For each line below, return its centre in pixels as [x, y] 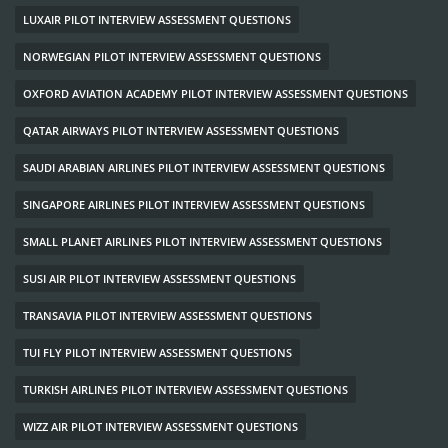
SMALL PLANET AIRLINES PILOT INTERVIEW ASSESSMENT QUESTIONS [202, 241]
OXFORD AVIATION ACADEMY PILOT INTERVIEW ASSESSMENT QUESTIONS [215, 93]
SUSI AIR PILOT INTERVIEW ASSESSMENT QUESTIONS [159, 278]
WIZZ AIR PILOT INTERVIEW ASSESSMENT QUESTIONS [160, 426]
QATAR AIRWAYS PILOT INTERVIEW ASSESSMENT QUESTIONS [181, 130]
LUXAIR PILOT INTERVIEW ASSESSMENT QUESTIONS [157, 19]
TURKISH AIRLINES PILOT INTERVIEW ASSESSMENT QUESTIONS [185, 389]
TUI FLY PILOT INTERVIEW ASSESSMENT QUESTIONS [157, 352]
